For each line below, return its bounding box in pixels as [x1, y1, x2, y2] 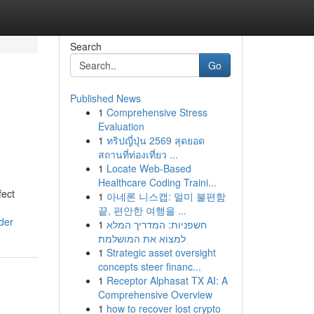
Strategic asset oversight [106, 245, 216, 259]
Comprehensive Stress [106, 105, 207, 119]
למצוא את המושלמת [97, 231, 186, 245]
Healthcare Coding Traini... [97, 175, 217, 189]
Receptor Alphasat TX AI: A [106, 273, 228, 287]
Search [69, 39, 102, 53]
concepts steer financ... [97, 259, 201, 273]
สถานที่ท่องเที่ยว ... [97, 147, 178, 161]
